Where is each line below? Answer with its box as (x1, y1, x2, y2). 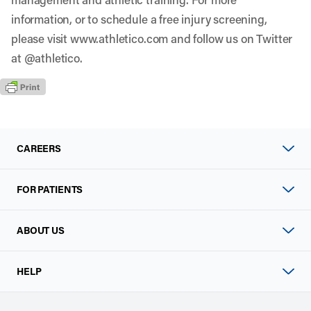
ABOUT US (17, 224, 65, 237)
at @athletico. (11, 50, 83, 65)
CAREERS (17, 142, 62, 155)
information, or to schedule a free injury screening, (11, 11, 267, 26)
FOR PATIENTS (17, 183, 83, 196)
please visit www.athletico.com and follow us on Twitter (11, 31, 293, 46)
